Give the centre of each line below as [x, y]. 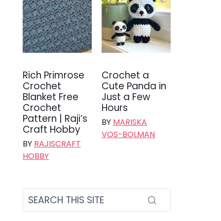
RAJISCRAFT [57, 144]
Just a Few [126, 97]
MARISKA [130, 122]
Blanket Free [51, 97]
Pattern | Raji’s [55, 118]
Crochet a [125, 75]
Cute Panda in [134, 86]
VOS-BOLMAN [128, 134]
